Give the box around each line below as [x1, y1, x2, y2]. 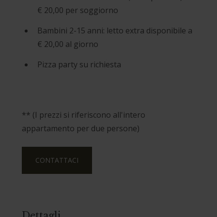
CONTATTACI [35, 155, 78, 165]
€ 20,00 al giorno [37, 39, 98, 50]
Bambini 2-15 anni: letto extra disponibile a [37, 25, 192, 36]
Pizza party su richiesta [37, 59, 121, 70]
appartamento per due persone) [21, 123, 141, 134]
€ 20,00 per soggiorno [37, 5, 118, 16]
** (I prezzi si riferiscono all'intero [21, 109, 145, 121]
